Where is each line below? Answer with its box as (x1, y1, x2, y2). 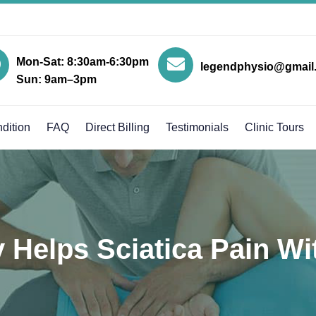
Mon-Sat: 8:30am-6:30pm (16, 55, 149, 68)
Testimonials (166, 121, 229, 133)
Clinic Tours (245, 121, 304, 133)
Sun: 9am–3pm (16, 73, 97, 85)
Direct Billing (85, 121, 150, 133)
